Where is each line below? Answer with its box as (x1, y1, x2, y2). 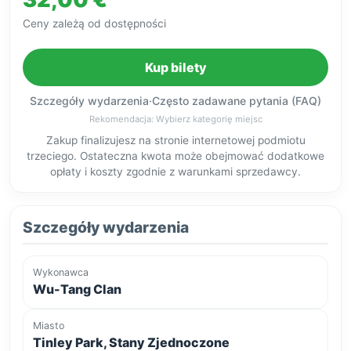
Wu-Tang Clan (33, 280, 121, 297)
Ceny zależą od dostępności (23, 17, 166, 31)
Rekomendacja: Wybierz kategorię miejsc (89, 113, 262, 125)
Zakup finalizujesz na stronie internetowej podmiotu (45, 133, 306, 147)
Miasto (33, 319, 64, 331)
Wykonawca (33, 266, 89, 278)
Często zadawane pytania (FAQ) (152, 94, 321, 108)
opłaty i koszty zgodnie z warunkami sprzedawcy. (50, 165, 301, 178)
